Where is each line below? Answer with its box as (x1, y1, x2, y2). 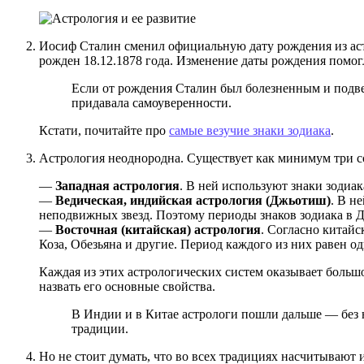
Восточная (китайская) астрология (55, 222, 261, 236)
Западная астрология (55, 178, 180, 193)
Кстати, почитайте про (39, 123, 169, 137)
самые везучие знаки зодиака (169, 123, 331, 137)
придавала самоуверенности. (71, 95, 232, 110)
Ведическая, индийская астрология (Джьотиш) (55, 193, 331, 207)
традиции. (71, 321, 128, 336)
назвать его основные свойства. (39, 279, 215, 293)
